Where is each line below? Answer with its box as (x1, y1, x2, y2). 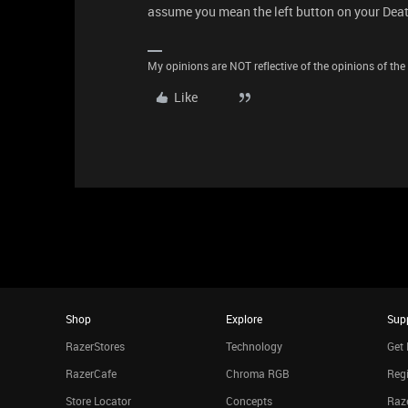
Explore (226, 311, 263, 326)
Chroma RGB (226, 366, 291, 381)
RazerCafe (66, 366, 117, 381)
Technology (226, 339, 283, 353)
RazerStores (66, 339, 125, 353)
